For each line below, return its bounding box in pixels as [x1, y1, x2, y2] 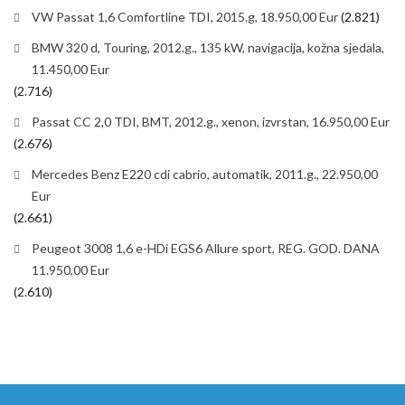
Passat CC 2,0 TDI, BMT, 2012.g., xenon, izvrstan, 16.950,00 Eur [32, 113, 390, 129]
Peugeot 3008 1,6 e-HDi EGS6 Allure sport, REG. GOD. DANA [32, 240, 380, 256]
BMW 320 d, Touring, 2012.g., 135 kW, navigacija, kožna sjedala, [32, 39, 384, 55]
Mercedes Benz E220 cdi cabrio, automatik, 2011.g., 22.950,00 [32, 165, 378, 182]
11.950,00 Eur [32, 261, 109, 278]
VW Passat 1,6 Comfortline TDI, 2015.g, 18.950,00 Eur [32, 8, 338, 24]
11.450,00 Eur [32, 61, 109, 77]
